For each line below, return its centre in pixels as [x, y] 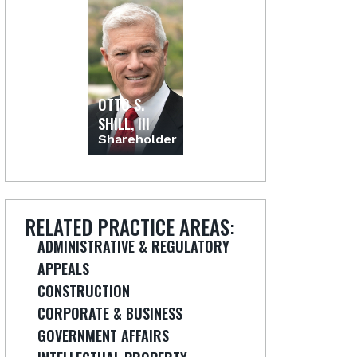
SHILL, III [124, 123]
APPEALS [63, 269]
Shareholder [137, 139]
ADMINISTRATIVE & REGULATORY [133, 246]
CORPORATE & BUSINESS [110, 313]
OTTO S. [121, 104]
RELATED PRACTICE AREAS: [130, 227]
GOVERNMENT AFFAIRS [103, 335]
